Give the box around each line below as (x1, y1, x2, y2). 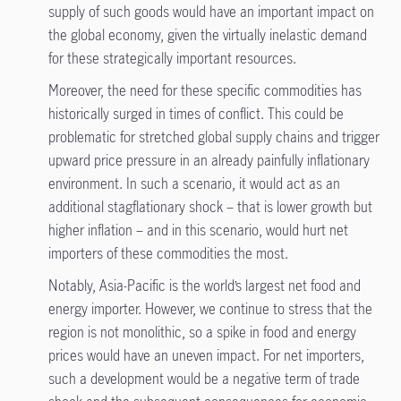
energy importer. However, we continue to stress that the (47, 299, 372, 319)
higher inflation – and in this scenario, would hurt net (47, 220, 348, 240)
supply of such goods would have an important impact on (47, 2, 374, 21)
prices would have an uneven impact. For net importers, (47, 346, 364, 365)
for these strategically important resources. (47, 48, 300, 68)
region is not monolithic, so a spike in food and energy (47, 322, 356, 342)
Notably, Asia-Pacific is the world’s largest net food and (47, 276, 361, 295)
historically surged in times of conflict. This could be (47, 104, 344, 124)
